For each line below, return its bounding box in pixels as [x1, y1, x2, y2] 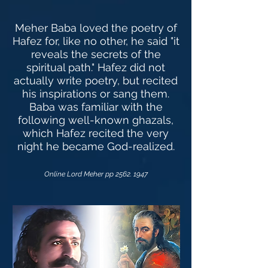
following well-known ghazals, [18, 114, 173, 126]
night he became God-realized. [17, 140, 175, 153]
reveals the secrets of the [31, 48, 161, 60]
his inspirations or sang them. [22, 87, 169, 100]
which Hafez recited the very [23, 127, 169, 139]
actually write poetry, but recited [14, 74, 178, 87]
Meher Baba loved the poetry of [14, 22, 177, 34]
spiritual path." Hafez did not [26, 61, 165, 74]
